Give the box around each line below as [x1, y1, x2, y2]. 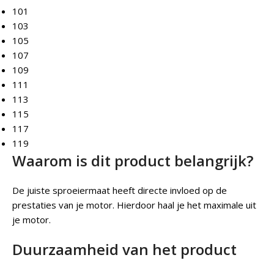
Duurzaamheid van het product [12, 239, 237, 260]
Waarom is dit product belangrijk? [12, 150, 253, 171]
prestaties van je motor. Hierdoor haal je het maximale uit [12, 199, 256, 212]
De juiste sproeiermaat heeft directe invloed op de [12, 184, 227, 197]
